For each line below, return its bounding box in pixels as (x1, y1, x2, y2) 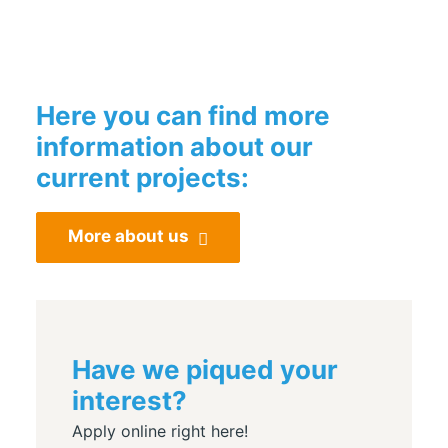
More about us (68, 226, 189, 246)
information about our (36, 131, 313, 162)
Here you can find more (36, 100, 330, 131)
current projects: (36, 162, 249, 193)
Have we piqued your (72, 354, 338, 385)
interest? (72, 385, 187, 416)
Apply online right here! (72, 421, 248, 441)
